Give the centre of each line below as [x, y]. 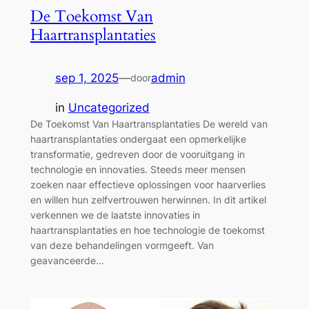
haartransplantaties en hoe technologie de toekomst [147, 230]
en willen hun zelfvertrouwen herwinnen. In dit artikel [148, 199]
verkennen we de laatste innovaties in [115, 215]
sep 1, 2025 [87, 78]
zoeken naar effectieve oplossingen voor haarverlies [148, 184]
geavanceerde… [67, 260]
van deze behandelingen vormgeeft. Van [122, 245]
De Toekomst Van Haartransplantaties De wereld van [149, 123]
